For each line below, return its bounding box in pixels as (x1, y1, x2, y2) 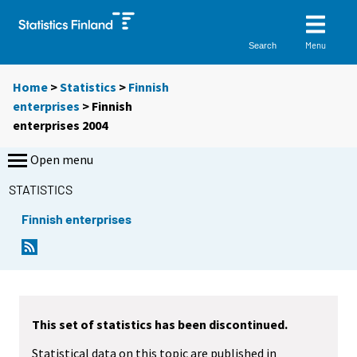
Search (249, 40, 277, 50)
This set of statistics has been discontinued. (32, 316, 288, 332)
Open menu (30, 151, 93, 168)
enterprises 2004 (13, 117, 108, 134)
